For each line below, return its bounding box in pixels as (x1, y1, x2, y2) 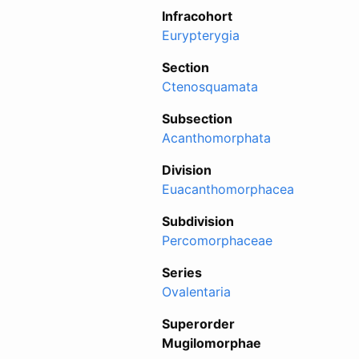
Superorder (162, 315, 235, 332)
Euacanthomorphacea (162, 180, 294, 197)
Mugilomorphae (162, 334, 261, 351)
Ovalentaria (162, 283, 231, 300)
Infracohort (162, 7, 232, 24)
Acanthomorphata (162, 129, 271, 146)
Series (162, 264, 202, 280)
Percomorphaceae (162, 232, 272, 248)
